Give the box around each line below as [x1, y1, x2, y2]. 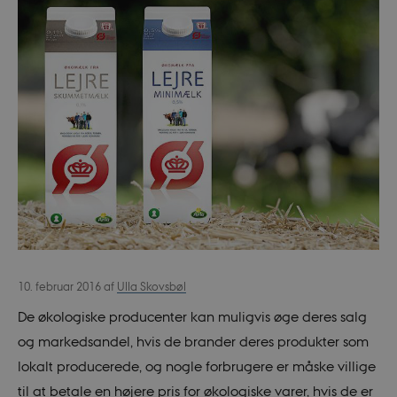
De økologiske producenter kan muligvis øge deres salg [17, 307, 367, 324]
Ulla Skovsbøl [116, 280, 186, 294]
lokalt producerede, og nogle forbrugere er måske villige [17, 357, 376, 374]
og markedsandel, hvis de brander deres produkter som [17, 332, 369, 349]
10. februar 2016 [17, 280, 104, 294]
